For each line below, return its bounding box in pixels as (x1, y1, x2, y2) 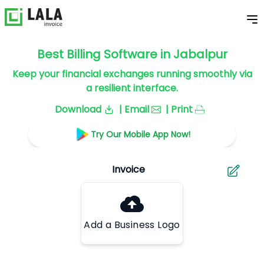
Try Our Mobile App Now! (90, 128, 190, 140)
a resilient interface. (86, 81, 178, 95)
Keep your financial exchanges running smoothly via (12, 67, 252, 81)
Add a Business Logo (84, 218, 180, 232)
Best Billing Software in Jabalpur (37, 46, 227, 62)
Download (55, 103, 101, 116)
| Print (166, 103, 193, 116)
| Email (119, 103, 149, 116)
